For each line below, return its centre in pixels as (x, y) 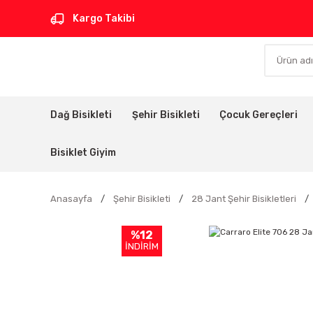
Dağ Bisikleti (81, 115)
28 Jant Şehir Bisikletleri (244, 199)
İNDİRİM (142, 246)
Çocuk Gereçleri (259, 115)
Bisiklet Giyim (83, 153)
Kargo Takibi (104, 18)
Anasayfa (71, 199)
